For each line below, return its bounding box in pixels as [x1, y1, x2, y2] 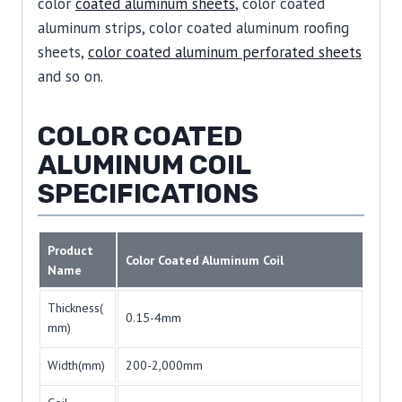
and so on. [38, 66, 103, 87]
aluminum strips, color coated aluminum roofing [38, 18, 349, 39]
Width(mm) [48, 357, 105, 374]
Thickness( [48, 300, 103, 317]
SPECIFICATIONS [38, 178, 258, 211]
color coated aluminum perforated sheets [88, 42, 362, 63]
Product [48, 242, 93, 259]
